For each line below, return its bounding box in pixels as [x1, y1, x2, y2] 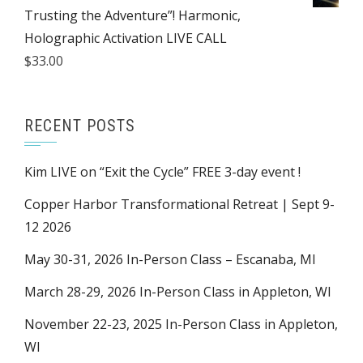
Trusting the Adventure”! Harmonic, [24, 6, 241, 25]
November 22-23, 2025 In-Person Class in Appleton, [24, 315, 338, 334]
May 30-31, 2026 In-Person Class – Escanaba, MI [24, 250, 316, 269]
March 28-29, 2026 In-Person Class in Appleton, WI [24, 283, 331, 301]
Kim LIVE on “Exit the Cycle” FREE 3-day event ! [24, 163, 301, 181]
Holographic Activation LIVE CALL [24, 29, 227, 48]
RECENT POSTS [24, 116, 135, 136]
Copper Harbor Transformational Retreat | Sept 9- [24, 195, 335, 214]
